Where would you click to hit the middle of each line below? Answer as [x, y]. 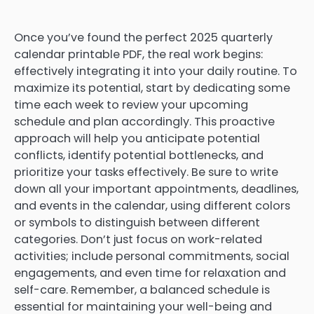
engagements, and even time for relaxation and [150, 273]
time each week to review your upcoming [131, 105]
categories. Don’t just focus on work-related [138, 240]
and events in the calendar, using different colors [152, 206]
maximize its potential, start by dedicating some [152, 88]
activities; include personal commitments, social [152, 257]
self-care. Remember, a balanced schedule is [142, 290]
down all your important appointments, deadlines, [156, 189]
